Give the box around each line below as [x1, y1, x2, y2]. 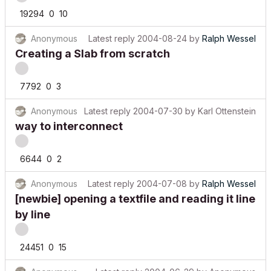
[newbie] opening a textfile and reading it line [15, 192, 255, 205]
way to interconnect [15, 120, 123, 132]
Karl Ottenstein [198, 106, 256, 116]
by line [15, 208, 50, 221]
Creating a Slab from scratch [15, 47, 170, 60]
